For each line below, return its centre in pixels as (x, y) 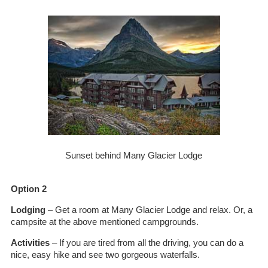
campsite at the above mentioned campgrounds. (104, 222)
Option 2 (28, 189)
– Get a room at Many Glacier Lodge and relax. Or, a (149, 210)
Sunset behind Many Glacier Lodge (134, 155)
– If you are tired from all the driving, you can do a (146, 243)
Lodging (28, 210)
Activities (30, 243)
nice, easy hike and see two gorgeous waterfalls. (105, 255)
